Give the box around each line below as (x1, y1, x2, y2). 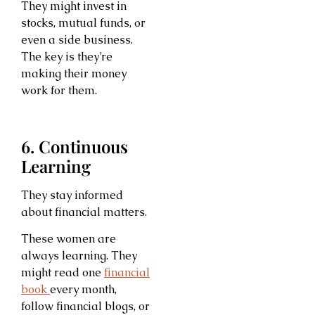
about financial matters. (21, 204, 147, 219)
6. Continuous (21, 134, 128, 157)
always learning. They (21, 247, 137, 263)
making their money (21, 66, 127, 82)
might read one (21, 264, 104, 280)
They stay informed (21, 187, 123, 202)
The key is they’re (21, 49, 112, 65)
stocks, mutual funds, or (21, 15, 146, 31)
